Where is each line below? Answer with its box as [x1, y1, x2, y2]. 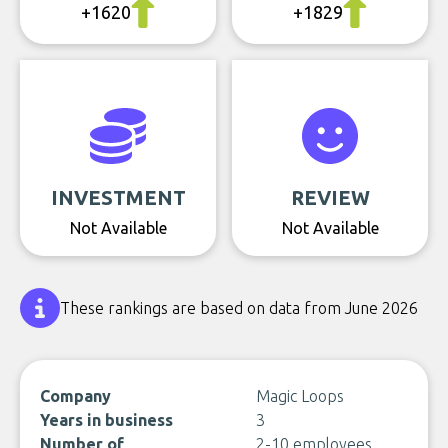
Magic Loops [256, 387, 344, 405]
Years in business [40, 411, 173, 429]
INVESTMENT [50, 186, 186, 209]
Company [40, 387, 111, 405]
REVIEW [290, 186, 370, 209]
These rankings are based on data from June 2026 [60, 299, 418, 317]
